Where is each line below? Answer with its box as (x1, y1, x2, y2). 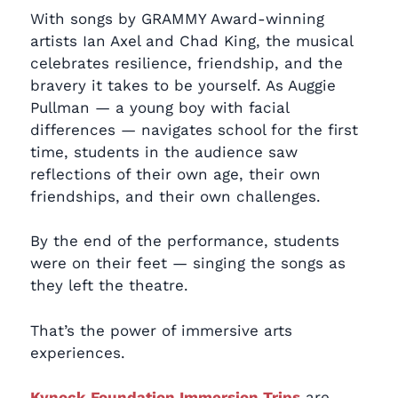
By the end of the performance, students (30, 232, 339, 251)
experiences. (30, 343, 125, 362)
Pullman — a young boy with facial (30, 98, 289, 116)
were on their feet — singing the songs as (30, 254, 346, 273)
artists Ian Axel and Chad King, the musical (30, 31, 353, 50)
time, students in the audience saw (30, 142, 298, 161)
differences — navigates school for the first (30, 120, 358, 139)
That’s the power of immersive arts (30, 321, 292, 339)
